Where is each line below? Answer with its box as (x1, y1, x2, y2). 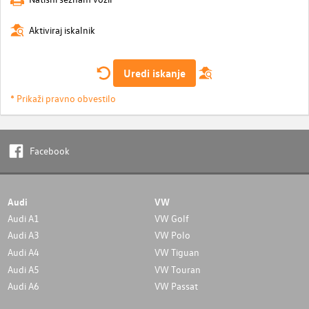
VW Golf (154, 211, 189, 225)
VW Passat (154, 279, 198, 293)
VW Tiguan (154, 246, 199, 259)
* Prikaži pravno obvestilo (10, 91, 116, 105)
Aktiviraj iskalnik (29, 23, 95, 37)
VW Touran (154, 262, 201, 276)
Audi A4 (7, 246, 39, 259)
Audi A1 (7, 211, 39, 225)
